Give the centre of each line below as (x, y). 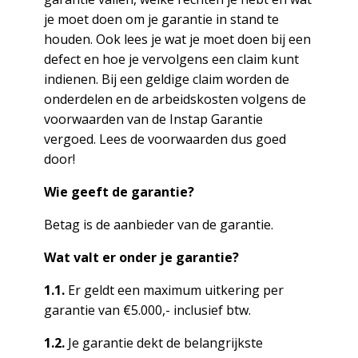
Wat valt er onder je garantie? (141, 257)
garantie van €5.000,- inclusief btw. (147, 310)
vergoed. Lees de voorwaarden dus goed (165, 139)
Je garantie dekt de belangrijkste (163, 343)
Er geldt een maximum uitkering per (174, 290)
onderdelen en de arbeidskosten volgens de (175, 99)
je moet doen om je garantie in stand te (161, 19)
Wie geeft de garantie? (119, 192)
